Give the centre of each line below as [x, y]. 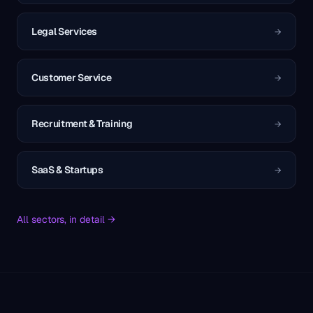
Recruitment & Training [82, 124]
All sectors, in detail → [66, 219]
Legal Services [65, 31]
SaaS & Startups [67, 170]
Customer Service [72, 78]
